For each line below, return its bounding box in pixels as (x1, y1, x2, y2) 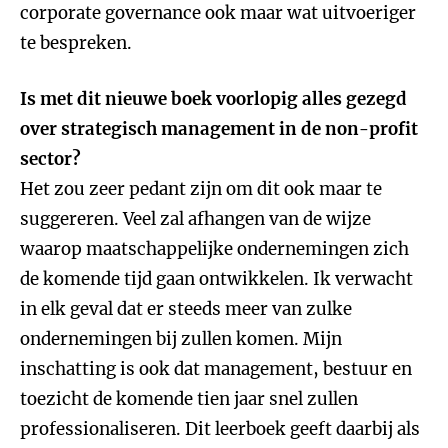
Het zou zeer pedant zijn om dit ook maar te (20, 178, 382, 200)
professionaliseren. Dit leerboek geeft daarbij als (20, 418, 420, 440)
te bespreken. (20, 32, 132, 54)
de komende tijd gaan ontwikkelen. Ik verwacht (20, 268, 413, 290)
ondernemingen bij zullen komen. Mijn (20, 328, 342, 350)
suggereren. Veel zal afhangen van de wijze (20, 208, 371, 230)
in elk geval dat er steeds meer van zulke (20, 298, 352, 320)
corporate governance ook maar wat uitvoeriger (20, 2, 416, 24)
